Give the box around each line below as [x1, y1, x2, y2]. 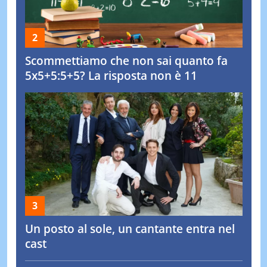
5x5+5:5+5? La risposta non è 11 [24, 67, 197, 83]
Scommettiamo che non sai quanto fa [24, 52, 228, 69]
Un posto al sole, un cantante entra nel [24, 221, 235, 237]
